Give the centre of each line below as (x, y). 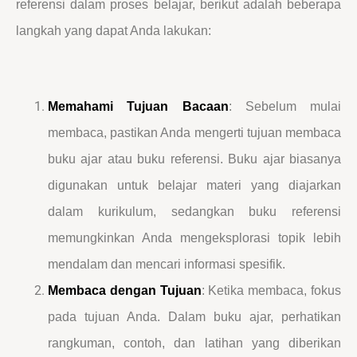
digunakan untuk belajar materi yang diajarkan (194, 185)
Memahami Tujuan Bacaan (138, 106)
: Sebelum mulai (284, 106)
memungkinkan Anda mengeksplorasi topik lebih (194, 237)
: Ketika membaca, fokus (271, 290)
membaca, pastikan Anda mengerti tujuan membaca (194, 132)
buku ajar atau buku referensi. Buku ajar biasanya (194, 159)
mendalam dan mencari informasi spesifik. (167, 264)
